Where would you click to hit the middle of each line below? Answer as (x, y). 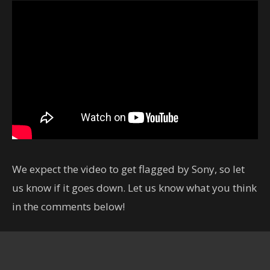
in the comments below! (68, 206)
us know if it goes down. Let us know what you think (134, 188)
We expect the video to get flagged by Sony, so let (128, 169)
